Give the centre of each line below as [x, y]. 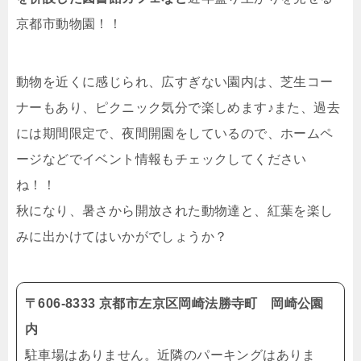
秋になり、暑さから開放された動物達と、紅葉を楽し [175, 211]
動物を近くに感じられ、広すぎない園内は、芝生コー [175, 82]
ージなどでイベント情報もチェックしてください [162, 159]
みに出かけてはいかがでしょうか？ [122, 237]
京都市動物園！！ [69, 24]
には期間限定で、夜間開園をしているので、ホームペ [175, 133]
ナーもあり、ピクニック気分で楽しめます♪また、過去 [178, 108]
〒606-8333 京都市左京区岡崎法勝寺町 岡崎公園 [174, 303]
